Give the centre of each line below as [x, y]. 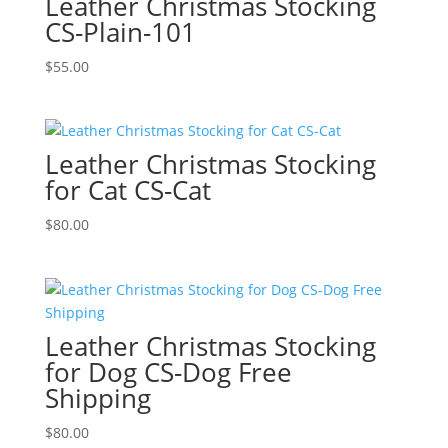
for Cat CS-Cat [127, 190]
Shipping [97, 397]
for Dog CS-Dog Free [168, 371]
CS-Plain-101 [120, 32]
